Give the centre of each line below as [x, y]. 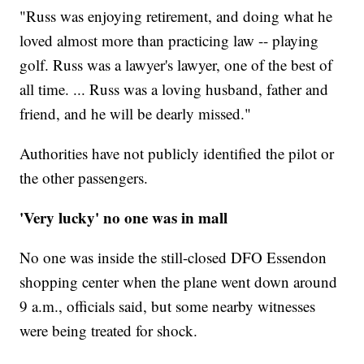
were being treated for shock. [109, 331]
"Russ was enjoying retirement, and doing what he [176, 16]
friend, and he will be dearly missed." [136, 114]
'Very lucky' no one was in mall [124, 218]
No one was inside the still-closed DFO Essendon [173, 258]
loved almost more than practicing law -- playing [169, 41]
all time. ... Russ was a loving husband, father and [174, 89]
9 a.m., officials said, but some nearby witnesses [168, 306]
